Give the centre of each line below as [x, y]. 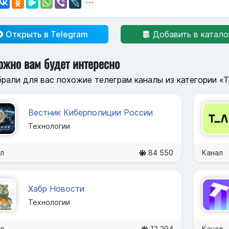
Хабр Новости [56, 188]
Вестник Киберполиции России [90, 112]
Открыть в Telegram [45, 34]
